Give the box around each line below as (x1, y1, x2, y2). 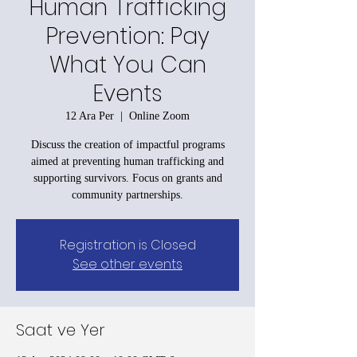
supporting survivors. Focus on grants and (33, 171, 222, 184)
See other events (73, 254, 182, 273)
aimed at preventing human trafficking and (31, 155, 224, 167)
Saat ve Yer (16, 318, 105, 341)
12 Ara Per (65, 109, 114, 122)
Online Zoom (129, 109, 190, 122)
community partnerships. (72, 188, 183, 201)
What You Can (49, 49, 206, 80)
